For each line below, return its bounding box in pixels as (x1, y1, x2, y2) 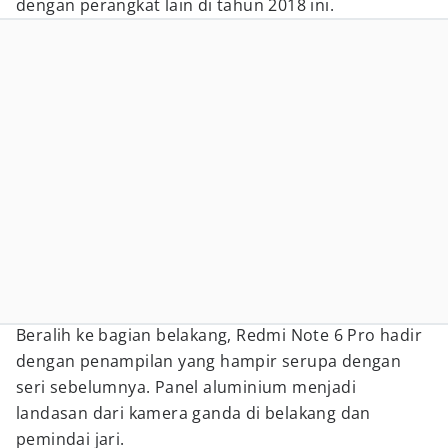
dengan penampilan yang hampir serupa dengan (16, 350, 402, 372)
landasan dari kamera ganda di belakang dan (16, 402, 371, 424)
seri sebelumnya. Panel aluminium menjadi (16, 376, 356, 398)
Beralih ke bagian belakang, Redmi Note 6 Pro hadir (16, 324, 422, 346)
